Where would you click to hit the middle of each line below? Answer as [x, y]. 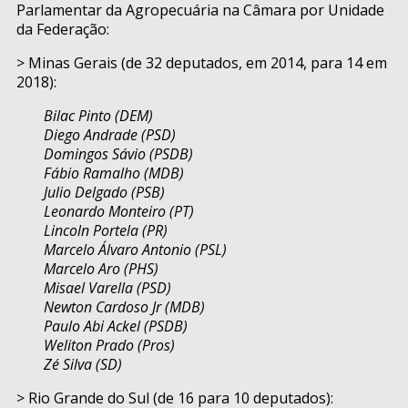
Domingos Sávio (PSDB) [118, 154]
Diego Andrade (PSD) [110, 135]
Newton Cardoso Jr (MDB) [124, 307]
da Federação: [63, 30]
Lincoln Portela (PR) [106, 231]
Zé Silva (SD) [83, 365]
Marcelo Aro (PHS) [101, 269]
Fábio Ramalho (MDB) [114, 173]
